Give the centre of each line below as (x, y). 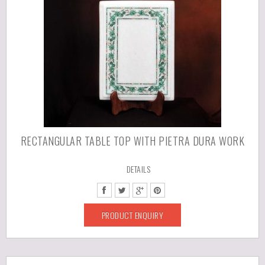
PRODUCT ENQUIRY (132, 215)
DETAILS (138, 169)
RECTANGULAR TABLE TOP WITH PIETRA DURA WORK (132, 141)
